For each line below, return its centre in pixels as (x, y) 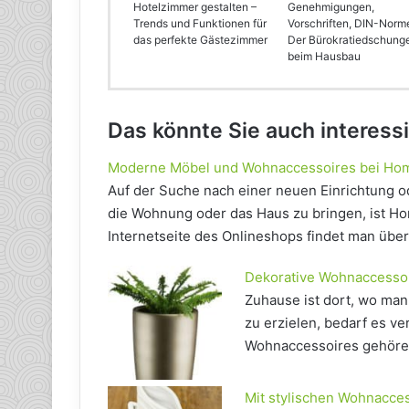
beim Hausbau (325, 57)
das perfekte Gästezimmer (200, 40)
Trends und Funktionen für (200, 24)
